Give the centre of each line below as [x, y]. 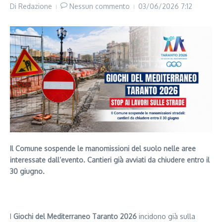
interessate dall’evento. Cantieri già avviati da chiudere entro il [110, 160]
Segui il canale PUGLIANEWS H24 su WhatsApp [95, 194]
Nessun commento [100, 6]
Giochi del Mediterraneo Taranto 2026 [75, 217]
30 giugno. [27, 171]
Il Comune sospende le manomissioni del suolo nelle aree [103, 149]
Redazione [35, 6]
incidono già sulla [166, 217]
